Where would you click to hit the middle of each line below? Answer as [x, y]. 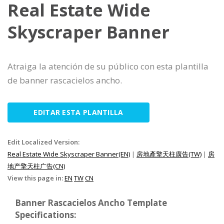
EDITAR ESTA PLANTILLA [78, 112]
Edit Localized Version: [43, 142]
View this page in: [36, 178]
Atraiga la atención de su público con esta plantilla [108, 66]
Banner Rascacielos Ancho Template [91, 202]
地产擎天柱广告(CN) [36, 166]
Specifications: [46, 214]
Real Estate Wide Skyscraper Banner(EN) [69, 154]
